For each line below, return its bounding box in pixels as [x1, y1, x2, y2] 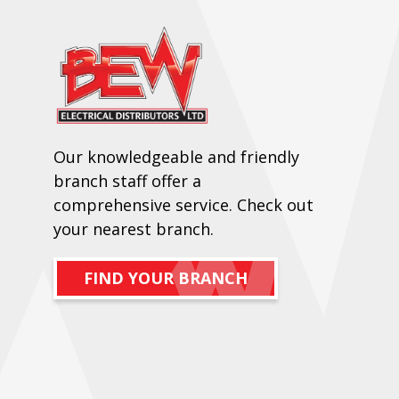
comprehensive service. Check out [53, 194, 313, 216]
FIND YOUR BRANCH [84, 267, 248, 289]
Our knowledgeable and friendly [53, 146, 299, 168]
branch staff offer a [53, 170, 201, 192]
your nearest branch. [53, 218, 214, 240]
